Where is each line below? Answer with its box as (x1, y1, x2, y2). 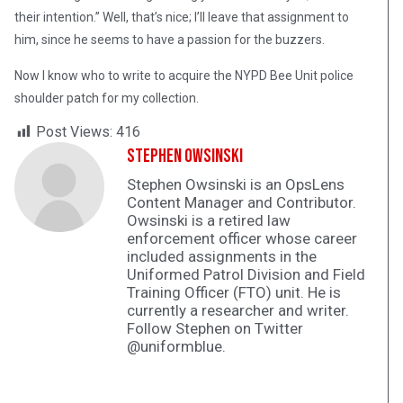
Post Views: (36, 123, 112, 141)
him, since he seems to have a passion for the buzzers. (14, 32, 325, 48)
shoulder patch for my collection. (14, 91, 199, 106)
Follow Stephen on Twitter (127, 319, 303, 338)
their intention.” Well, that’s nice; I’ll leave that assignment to (14, 10, 349, 25)
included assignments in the (127, 247, 317, 266)
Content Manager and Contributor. (127, 193, 356, 212)
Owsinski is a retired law (127, 211, 291, 230)
